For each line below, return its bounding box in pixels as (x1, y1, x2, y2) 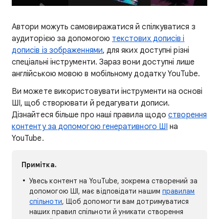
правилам (162, 187, 195, 196)
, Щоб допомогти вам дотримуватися (62, 197, 189, 206)
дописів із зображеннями (12, 45, 103, 55)
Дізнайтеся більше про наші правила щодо (12, 110, 169, 120)
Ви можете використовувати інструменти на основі (12, 87, 202, 96)
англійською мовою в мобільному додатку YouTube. (12, 69, 200, 79)
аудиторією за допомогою (12, 34, 112, 44)
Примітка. (22, 160, 57, 169)
